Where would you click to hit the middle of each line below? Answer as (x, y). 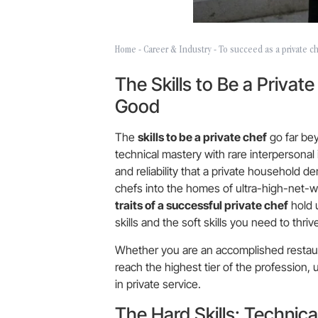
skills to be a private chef (202, 137)
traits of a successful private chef (202, 205)
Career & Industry (177, 51)
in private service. (158, 284)
